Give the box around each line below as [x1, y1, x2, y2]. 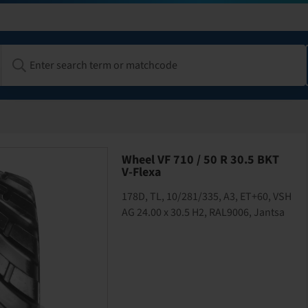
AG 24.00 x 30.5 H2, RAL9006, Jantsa [122, 205, 285, 220]
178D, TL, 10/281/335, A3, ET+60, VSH [122, 189, 292, 204]
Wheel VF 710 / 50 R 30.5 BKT [122, 151, 280, 168]
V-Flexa [122, 164, 162, 181]
